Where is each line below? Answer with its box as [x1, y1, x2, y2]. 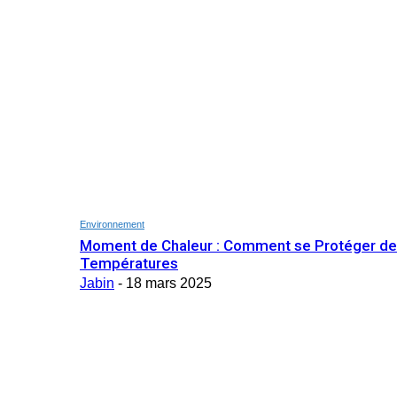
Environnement [80, 218, 144, 230]
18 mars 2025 [126, 275, 212, 291]
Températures [80, 253, 178, 272]
